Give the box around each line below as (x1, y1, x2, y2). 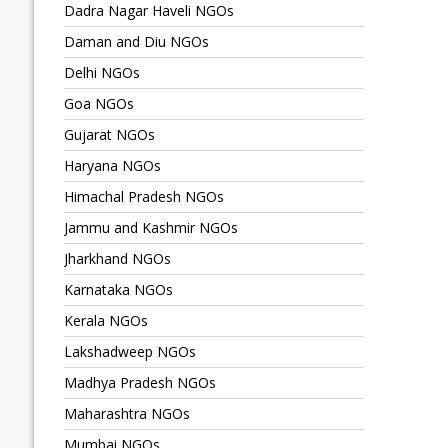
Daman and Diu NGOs (63, 32, 209, 52)
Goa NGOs (63, 94, 134, 114)
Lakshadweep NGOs (63, 342, 196, 362)
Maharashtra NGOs (63, 404, 190, 424)
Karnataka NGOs (63, 280, 173, 300)
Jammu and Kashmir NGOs (63, 218, 238, 238)
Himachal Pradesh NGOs (63, 187, 224, 207)
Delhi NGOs (63, 63, 140, 83)
